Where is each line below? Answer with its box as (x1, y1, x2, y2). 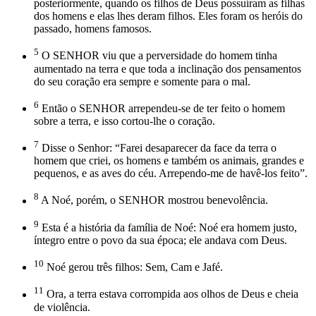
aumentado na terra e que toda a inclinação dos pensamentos (34, 62, 301, 75)
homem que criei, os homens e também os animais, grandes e (34, 154, 304, 167)
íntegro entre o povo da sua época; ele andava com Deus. (34, 233, 287, 246)
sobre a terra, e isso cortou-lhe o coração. (34, 114, 215, 127)
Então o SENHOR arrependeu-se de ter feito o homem (39, 102, 285, 114)
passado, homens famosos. (34, 23, 152, 35)
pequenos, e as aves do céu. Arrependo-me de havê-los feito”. (34, 167, 308, 180)
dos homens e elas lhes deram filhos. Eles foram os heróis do (34, 10, 303, 23)
